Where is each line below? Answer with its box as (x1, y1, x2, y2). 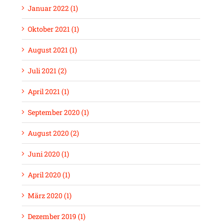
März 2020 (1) (28, 191, 71, 201)
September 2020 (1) (28, 108, 89, 117)
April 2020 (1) (28, 170, 70, 180)
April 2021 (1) (28, 87, 69, 97)
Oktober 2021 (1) (28, 24, 79, 34)
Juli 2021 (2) (28, 66, 66, 76)
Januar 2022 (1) (28, 3, 78, 13)
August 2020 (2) (28, 128, 79, 138)
